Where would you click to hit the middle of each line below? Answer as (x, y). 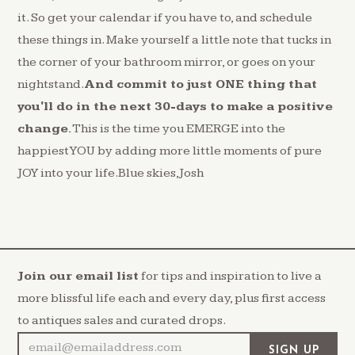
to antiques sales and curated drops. (122, 320)
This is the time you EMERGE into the (179, 128)
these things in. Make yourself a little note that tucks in (175, 40)
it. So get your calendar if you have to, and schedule (165, 17)
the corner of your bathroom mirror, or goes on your (167, 62)
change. (45, 128)
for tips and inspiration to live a (231, 276)
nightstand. (51, 84)
